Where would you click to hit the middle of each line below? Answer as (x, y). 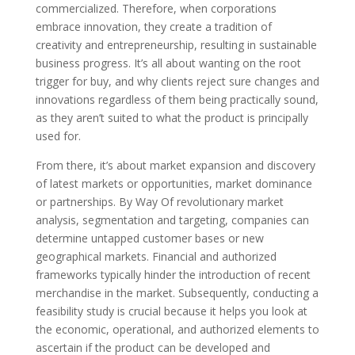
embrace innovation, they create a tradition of (153, 27)
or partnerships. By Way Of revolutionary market (159, 202)
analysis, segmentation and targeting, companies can (172, 220)
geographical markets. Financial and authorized (156, 257)
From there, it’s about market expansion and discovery (175, 166)
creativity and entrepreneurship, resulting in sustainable (176, 45)
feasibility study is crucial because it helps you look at (171, 311)
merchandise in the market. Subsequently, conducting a (177, 293)
